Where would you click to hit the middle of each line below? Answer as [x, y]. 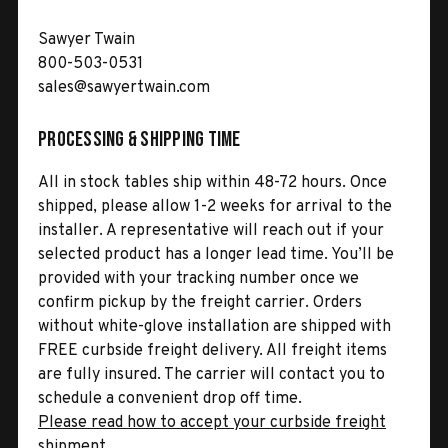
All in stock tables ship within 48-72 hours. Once [212, 182]
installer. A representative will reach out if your [211, 230]
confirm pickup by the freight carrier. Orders [200, 302]
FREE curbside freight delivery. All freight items [212, 350]
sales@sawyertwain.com [124, 87]
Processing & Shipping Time [139, 139]
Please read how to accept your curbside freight [212, 422]
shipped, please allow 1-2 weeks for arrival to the [215, 206]
